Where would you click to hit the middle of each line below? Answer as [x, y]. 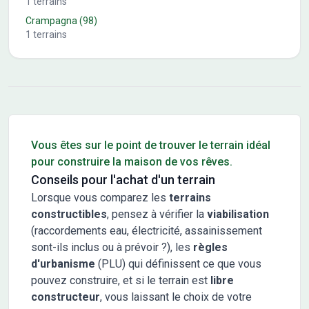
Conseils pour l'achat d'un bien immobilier [107, 121]
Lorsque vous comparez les [100, 197]
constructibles [69, 214]
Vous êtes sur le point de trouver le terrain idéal [151, 145]
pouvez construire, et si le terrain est [119, 280]
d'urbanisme [63, 263]
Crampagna [51, 20]
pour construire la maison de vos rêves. [132, 161]
